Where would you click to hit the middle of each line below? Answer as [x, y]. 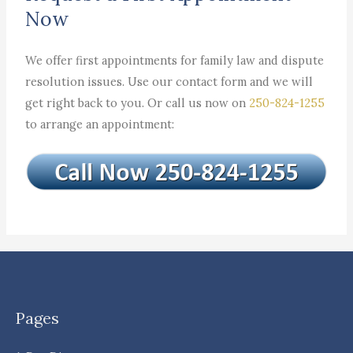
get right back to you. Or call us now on [137, 102]
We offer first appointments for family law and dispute [175, 60]
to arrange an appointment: [100, 124]
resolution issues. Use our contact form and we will [169, 81]
